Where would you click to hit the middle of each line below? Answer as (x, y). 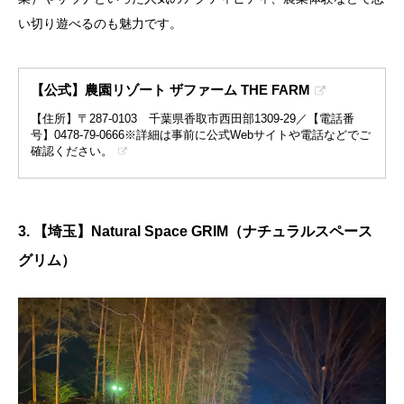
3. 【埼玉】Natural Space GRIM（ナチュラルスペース (195, 231)
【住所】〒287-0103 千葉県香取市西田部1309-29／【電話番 (193, 118)
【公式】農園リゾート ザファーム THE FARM (171, 89)
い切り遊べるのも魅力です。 (100, 23)
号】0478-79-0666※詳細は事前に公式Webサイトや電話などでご (201, 134)
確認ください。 (72, 151)
